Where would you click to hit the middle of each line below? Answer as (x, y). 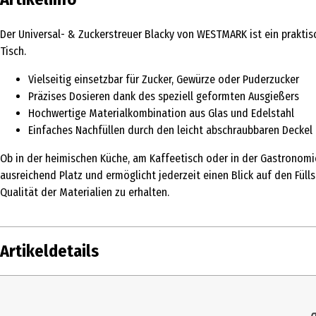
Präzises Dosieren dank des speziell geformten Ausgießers (164, 96)
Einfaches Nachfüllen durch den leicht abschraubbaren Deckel (170, 130)
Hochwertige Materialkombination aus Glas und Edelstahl (161, 113)
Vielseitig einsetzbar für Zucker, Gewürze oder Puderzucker (164, 79)
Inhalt (20, 292)
